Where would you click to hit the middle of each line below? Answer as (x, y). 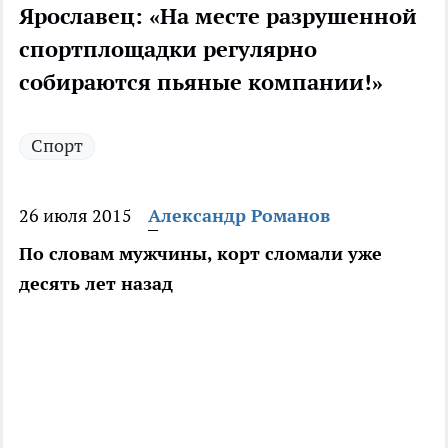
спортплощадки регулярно (168, 49)
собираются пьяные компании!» (201, 82)
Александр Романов (239, 216)
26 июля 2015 (75, 216)
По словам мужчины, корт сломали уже (200, 254)
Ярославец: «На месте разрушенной (218, 16)
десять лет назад (96, 284)
